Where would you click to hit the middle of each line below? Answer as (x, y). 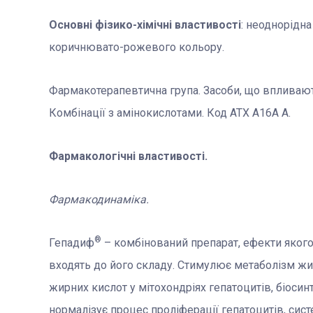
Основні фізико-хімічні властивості (145, 25)
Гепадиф (72, 243)
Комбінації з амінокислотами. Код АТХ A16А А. (170, 113)
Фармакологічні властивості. (128, 156)
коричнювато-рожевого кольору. (137, 48)
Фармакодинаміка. (99, 200)
